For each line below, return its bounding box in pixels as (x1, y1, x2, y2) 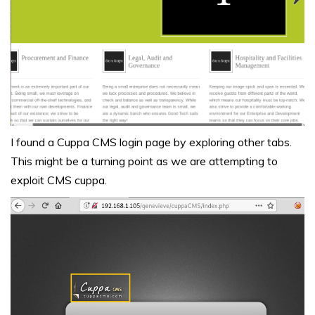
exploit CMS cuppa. (11, 172, 107, 187)
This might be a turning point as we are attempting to (11, 153, 278, 168)
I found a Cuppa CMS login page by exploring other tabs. (11, 134, 292, 149)
